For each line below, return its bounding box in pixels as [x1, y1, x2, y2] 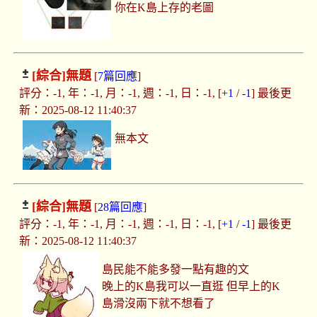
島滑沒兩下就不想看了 [102, 297, 216, 310]
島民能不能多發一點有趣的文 [102, 263, 250, 276]
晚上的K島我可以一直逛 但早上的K [102, 280, 281, 293]
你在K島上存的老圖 [115, 1, 214, 14]
